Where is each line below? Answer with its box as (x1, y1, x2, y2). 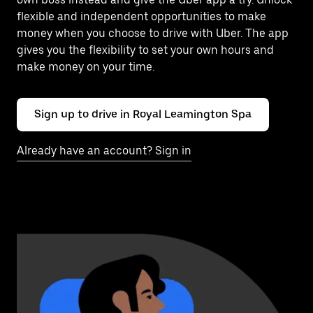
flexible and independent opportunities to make (17, 10, 266, 23)
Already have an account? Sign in (17, 144, 191, 157)
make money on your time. (17, 60, 154, 73)
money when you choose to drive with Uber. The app (17, 27, 289, 40)
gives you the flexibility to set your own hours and (17, 43, 274, 57)
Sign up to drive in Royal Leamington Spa (34, 108, 252, 121)
